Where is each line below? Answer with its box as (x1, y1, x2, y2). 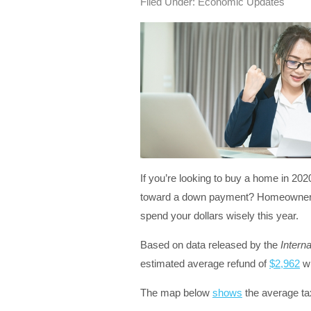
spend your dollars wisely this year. (140, 209, 299, 221)
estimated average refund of (140, 257, 269, 269)
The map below (140, 286, 212, 299)
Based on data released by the (140, 238, 280, 251)
